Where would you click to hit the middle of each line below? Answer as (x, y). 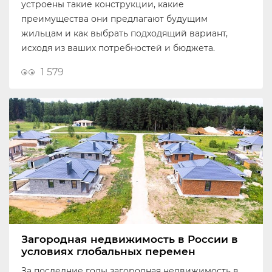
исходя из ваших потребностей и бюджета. (118, 48)
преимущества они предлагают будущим (114, 19)
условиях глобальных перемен (108, 252)
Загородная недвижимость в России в (130, 240)
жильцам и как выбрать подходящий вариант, (124, 34)
